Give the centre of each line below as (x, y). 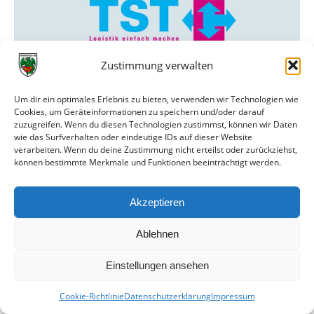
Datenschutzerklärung (167, 296)
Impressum (233, 296)
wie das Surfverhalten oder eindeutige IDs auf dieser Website (133, 137)
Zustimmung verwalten (157, 65)
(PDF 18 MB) (157, 90)
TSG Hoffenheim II (157, 78)
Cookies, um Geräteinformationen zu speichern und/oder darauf (139, 112)
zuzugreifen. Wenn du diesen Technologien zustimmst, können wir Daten (156, 124)
